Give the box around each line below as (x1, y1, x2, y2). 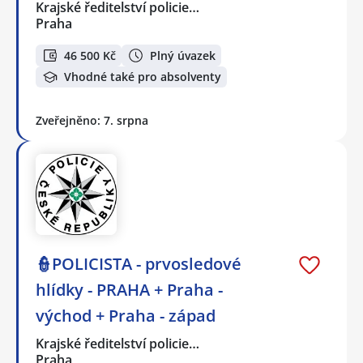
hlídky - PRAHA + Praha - (36, 279, 223, 301)
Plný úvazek (150, 47, 216, 63)
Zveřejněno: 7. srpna (36, 113, 148, 129)
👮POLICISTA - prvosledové (36, 253, 241, 275)
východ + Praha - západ (36, 305, 216, 327)
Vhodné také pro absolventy (64, 69, 221, 85)
